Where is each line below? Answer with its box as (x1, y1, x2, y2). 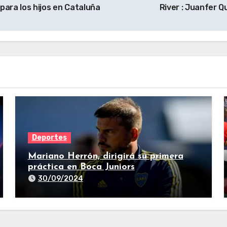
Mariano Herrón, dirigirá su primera (27, 152, 183, 161)
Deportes (31, 133, 67, 142)
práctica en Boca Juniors (27, 162, 135, 172)
